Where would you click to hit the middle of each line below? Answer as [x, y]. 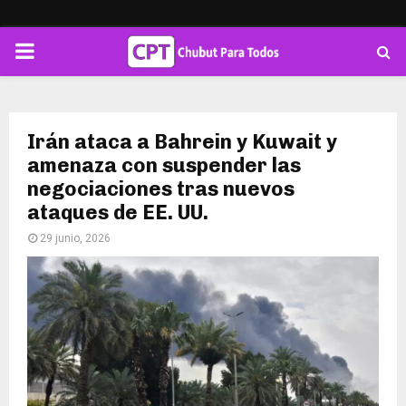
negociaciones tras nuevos [161, 189]
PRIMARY [60, 51]
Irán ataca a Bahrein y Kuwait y [182, 142]
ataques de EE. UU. [118, 213]
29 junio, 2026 [75, 238]
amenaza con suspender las [164, 165]
